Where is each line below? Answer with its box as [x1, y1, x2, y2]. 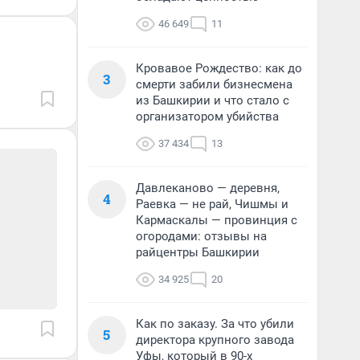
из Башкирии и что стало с [136, 93, 289, 108]
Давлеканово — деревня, [136, 181, 280, 195]
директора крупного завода [136, 333, 294, 347]
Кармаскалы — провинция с [136, 213, 297, 227]
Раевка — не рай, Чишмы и [136, 197, 288, 211]
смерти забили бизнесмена [136, 77, 292, 92]
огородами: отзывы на [136, 229, 267, 243]
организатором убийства [136, 109, 279, 124]
